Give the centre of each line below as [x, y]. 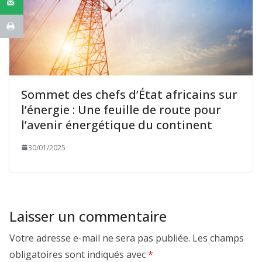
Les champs [218, 238]
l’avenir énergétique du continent [117, 125]
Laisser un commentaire [88, 216]
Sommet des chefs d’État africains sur [129, 94]
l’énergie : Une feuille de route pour [121, 109]
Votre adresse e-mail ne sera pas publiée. [100, 238]
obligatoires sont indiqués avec [79, 254]
